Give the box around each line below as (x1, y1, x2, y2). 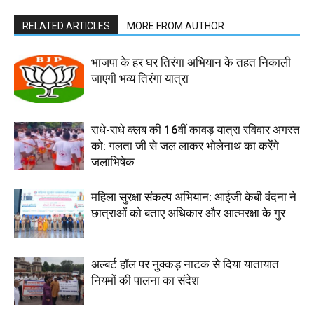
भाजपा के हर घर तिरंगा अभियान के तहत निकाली (91, 55, 291, 69)
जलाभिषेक (91, 154, 135, 169)
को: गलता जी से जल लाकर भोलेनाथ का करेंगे (91, 138, 279, 153)
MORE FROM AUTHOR (127, 20, 224, 32)
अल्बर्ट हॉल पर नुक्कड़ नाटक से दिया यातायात (91, 257, 279, 271)
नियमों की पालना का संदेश (91, 273, 199, 287)
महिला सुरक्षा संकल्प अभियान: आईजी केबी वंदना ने (91, 189, 296, 204)
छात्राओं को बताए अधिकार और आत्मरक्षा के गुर (91, 205, 285, 220)
